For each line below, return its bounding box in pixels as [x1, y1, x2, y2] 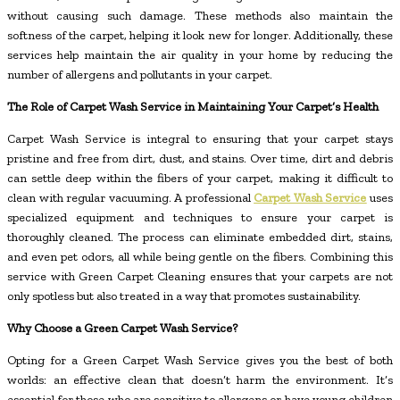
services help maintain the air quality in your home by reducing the [7, 47, 393, 63]
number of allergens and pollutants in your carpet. [7, 67, 272, 83]
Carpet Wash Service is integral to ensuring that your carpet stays [7, 131, 393, 147]
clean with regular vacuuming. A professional [7, 190, 254, 206]
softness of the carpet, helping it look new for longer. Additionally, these [7, 28, 393, 44]
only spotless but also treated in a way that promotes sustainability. [7, 288, 361, 304]
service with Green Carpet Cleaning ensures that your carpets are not [7, 269, 393, 285]
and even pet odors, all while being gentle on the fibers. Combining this [7, 249, 393, 265]
